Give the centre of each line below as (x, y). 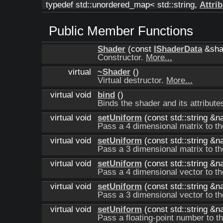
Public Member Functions (121, 31)
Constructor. (122, 57)
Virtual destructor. (132, 80)
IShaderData (178, 49)
